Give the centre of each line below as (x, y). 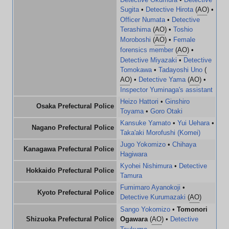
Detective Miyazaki (148, 60)
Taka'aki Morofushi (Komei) (160, 133)
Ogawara (134, 219)
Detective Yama (162, 79)
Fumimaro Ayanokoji (150, 187)
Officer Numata (143, 20)
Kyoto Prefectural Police (76, 192)
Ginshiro (177, 101)
